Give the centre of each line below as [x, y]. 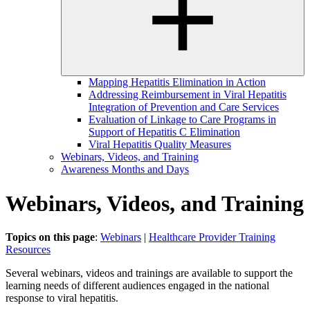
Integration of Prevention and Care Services [184, 107]
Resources [28, 250]
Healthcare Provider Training [212, 237]
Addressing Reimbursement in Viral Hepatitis [188, 95]
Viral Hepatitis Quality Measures [160, 145]
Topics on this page [50, 237]
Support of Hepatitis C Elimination [164, 132]
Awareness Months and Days [125, 170]
